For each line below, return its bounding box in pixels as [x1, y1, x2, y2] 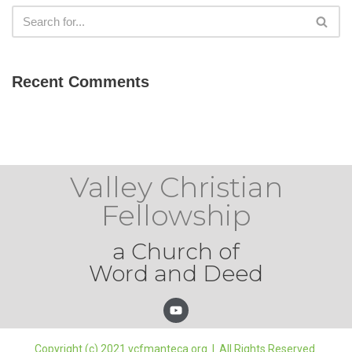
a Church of [112, 238, 240, 265]
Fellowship [101, 198, 251, 233]
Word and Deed [89, 260, 263, 287]
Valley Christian [69, 170, 283, 204]
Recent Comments [12, 72, 149, 90]
